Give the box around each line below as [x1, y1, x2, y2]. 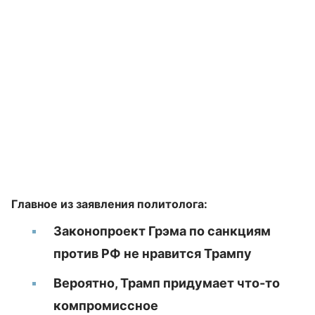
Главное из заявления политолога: [11, 197, 207, 211]
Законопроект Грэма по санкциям [53, 224, 271, 238]
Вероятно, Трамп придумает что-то [53, 276, 280, 290]
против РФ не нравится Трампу [53, 246, 252, 261]
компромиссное [53, 298, 158, 313]
